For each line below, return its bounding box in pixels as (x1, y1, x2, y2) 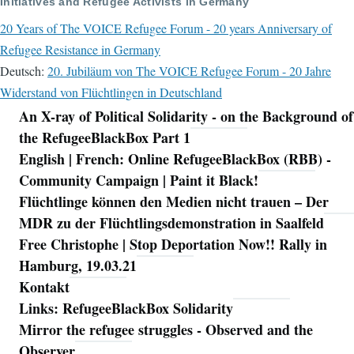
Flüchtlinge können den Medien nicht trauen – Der (19, 191, 329, 213)
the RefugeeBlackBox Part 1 (19, 127, 190, 149)
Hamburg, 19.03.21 (19, 255, 137, 277)
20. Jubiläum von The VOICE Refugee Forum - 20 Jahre (47, 62, 331, 80)
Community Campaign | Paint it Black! (19, 170, 258, 191)
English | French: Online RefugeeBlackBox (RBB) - (19, 149, 331, 170)
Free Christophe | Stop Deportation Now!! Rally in (19, 234, 327, 255)
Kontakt (19, 277, 70, 298)
